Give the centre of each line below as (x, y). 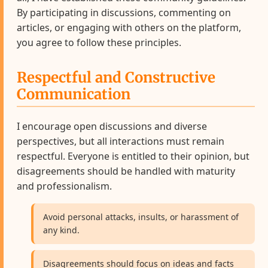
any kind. (62, 230)
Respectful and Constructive (116, 78)
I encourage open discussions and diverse (112, 126)
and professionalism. (65, 186)
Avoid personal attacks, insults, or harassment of (141, 217)
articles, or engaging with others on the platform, (129, 28)
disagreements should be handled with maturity (126, 171)
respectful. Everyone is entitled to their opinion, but (133, 156)
